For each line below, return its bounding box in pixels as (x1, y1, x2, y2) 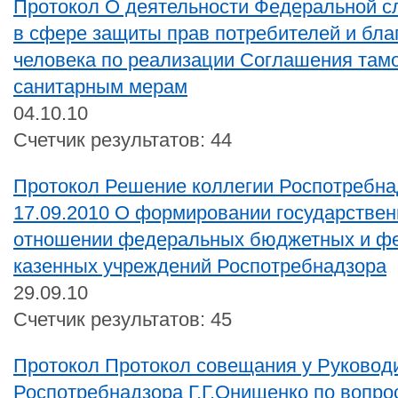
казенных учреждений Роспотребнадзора (13, 254, 386, 277)
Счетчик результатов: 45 (13, 307, 232, 330)
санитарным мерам (13, 75, 187, 98)
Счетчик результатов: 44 (13, 128, 232, 151)
